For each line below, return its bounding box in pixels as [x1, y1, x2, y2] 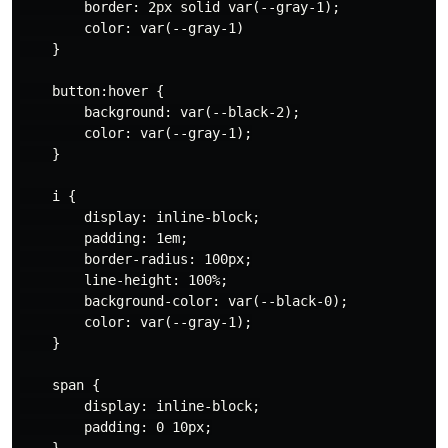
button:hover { [20, 82, 164, 99]
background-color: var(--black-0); [20, 292, 348, 309]
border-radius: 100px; [20, 250, 252, 267]
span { [20, 376, 100, 393]
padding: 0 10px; [20, 418, 212, 435]
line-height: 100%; [20, 271, 228, 288]
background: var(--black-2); [20, 103, 300, 120]
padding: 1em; [20, 229, 188, 246]
